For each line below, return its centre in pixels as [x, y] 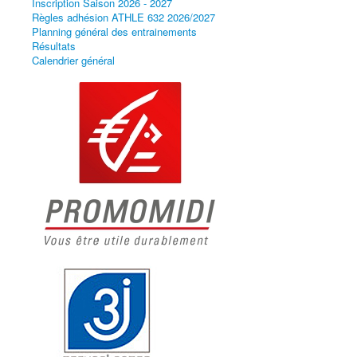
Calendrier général [73, 60]
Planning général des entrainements [114, 31]
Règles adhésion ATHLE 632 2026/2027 [124, 17]
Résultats [54, 46]
